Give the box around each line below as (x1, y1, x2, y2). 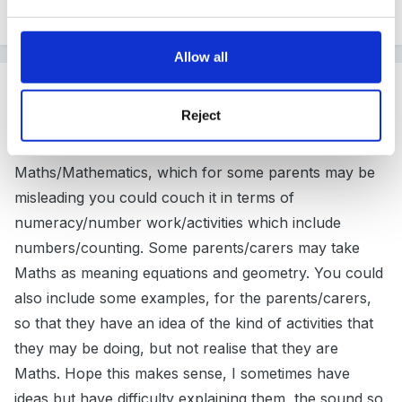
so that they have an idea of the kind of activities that (14, 314, 373, 333)
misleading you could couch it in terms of (14, 188, 294, 207)
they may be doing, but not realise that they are (14, 339, 338, 358)
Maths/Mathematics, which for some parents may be (14, 163, 375, 182)
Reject (181, 107, 221, 123)
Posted (61, 100, 103, 116)
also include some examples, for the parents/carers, (14, 289, 371, 308)
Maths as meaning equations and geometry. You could (14, 264, 383, 283)
